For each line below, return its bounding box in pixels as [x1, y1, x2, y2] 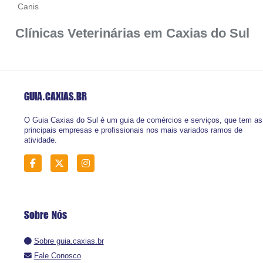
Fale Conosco [33, 251, 81, 261]
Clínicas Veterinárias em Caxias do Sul [15, 26, 250, 41]
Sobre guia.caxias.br [33, 237, 104, 246]
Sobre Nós [23, 208, 67, 222]
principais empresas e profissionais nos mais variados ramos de [23, 125, 242, 134]
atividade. [23, 135, 57, 144]
